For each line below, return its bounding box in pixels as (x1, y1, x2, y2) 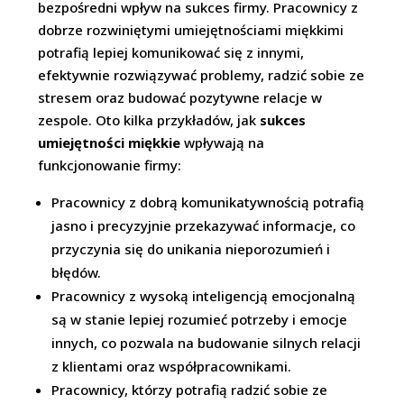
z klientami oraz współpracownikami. (51, 357, 292, 375)
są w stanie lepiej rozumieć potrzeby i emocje (51, 310, 348, 328)
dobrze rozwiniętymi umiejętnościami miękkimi (38, 21, 344, 39)
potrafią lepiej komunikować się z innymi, (38, 43, 305, 61)
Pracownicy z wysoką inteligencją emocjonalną (51, 287, 356, 305)
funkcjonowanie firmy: (38, 156, 182, 174)
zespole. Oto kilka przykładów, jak (38, 111, 261, 129)
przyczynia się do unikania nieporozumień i (51, 240, 331, 258)
